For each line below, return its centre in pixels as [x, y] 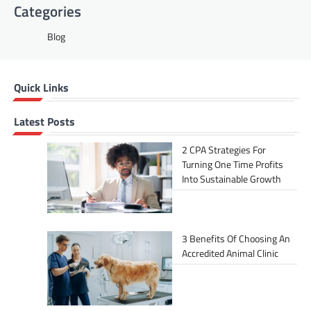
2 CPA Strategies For [224, 150]
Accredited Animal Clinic [230, 253]
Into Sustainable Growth [232, 179]
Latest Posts [44, 122]
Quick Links [41, 87]
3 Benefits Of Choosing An [236, 238]
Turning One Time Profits [233, 165]
